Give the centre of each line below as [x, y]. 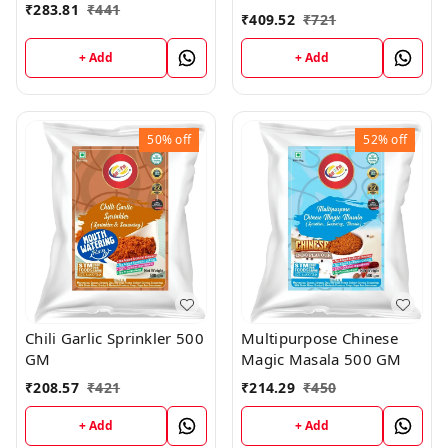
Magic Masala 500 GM [321, 359]
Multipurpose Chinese [319, 338]
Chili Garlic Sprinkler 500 [114, 338]
